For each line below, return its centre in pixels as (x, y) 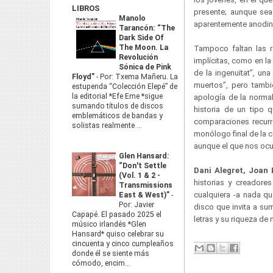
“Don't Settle (143, 166)
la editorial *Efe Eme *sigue (117, 96)
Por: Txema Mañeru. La (139, 77)
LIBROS (86, 8)
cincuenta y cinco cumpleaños (123, 244)
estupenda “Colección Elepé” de (125, 87)
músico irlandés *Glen (109, 224)
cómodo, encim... (101, 263)
